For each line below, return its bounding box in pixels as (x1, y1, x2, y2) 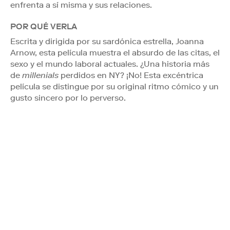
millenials (22, 70, 59, 80)
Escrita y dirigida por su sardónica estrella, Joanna (10, 36, 204, 46)
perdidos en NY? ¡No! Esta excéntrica (59, 70, 203, 80)
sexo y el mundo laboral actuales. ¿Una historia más (10, 59, 209, 69)
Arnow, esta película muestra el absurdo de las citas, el (10, 47, 220, 57)
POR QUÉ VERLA (10, 21, 77, 31)
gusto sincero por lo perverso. (10, 92, 126, 103)
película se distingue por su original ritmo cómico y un (10, 81, 219, 91)
